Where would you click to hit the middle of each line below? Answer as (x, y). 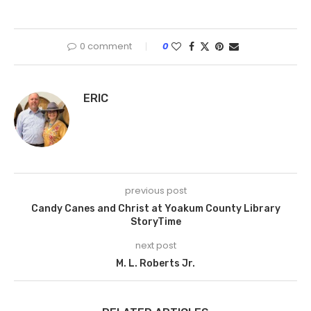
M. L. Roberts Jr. (155, 264)
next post (155, 246)
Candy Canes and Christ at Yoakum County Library (155, 209)
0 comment (106, 47)
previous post (155, 191)
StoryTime (155, 222)
